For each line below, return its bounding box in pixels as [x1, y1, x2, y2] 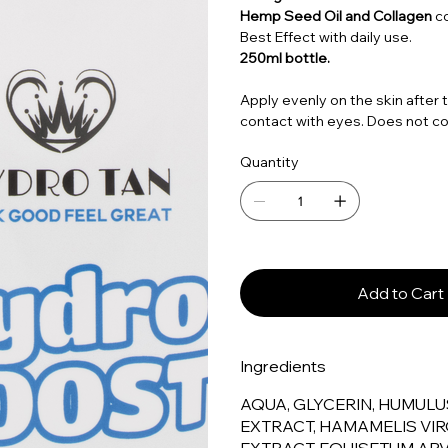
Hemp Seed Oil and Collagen [240, 7, 435, 26]
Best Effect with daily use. [240, 28, 412, 47]
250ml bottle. [240, 49, 330, 68]
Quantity [240, 153, 299, 172]
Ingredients [240, 356, 326, 377]
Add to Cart [356, 283, 444, 304]
